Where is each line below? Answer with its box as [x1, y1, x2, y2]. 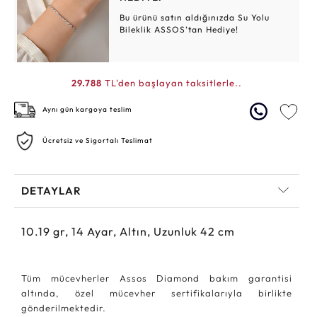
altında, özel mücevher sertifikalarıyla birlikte [21, 287, 292, 299]
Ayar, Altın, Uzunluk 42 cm [87, 224, 235, 238]
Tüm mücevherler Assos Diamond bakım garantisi [21, 272, 292, 284]
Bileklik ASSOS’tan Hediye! [120, 24, 239, 35]
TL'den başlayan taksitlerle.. [102, 77, 242, 88]
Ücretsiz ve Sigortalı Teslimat [42, 136, 153, 145]
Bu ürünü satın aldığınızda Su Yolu [120, 12, 270, 23]
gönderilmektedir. [21, 302, 106, 313]
